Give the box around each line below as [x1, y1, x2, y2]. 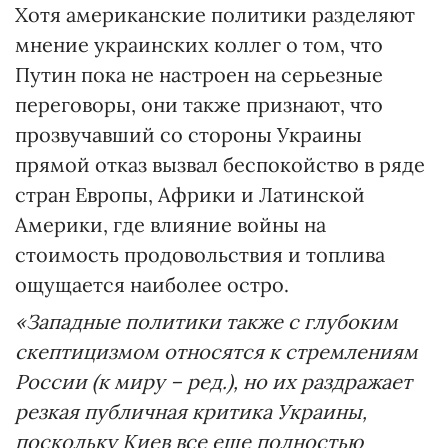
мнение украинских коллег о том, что [15, 32, 383, 58]
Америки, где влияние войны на [15, 212, 326, 238]
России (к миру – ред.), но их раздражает [15, 369, 412, 395]
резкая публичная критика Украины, [15, 399, 367, 425]
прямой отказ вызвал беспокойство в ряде [15, 152, 425, 178]
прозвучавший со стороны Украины [15, 122, 362, 148]
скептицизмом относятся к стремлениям [15, 339, 418, 365]
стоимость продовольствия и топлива [15, 242, 385, 268]
